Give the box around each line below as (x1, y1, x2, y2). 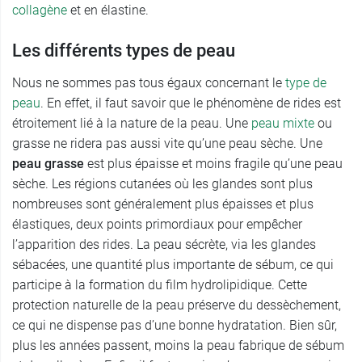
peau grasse (12, 156, 84, 172)
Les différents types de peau (12, 40, 235, 61)
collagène (12, 2, 67, 19)
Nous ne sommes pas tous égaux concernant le (12, 75, 285, 91)
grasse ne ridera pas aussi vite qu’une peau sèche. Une (12, 136, 322, 152)
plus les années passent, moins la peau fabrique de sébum (12, 338, 344, 354)
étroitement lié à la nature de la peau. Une (12, 116, 251, 132)
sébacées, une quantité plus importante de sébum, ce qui (12, 257, 334, 273)
